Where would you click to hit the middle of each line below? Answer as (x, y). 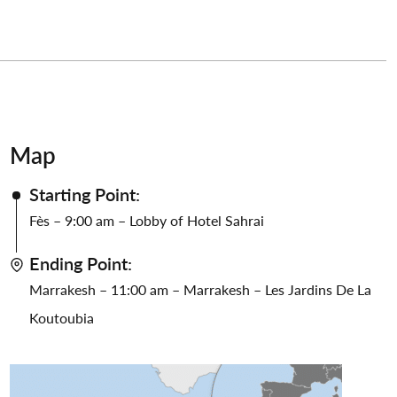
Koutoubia (62, 317)
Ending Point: (81, 263)
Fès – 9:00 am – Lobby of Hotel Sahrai (147, 220)
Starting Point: (85, 194)
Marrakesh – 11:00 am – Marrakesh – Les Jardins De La (200, 289)
